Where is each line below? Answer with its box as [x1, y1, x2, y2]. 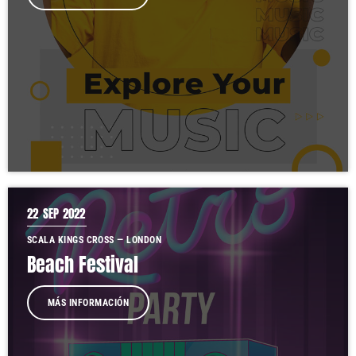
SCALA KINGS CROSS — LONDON [27, 234, 161, 246]
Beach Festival [27, 250, 138, 279]
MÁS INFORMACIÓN [48, 297, 130, 308]
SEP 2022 [42, 204, 86, 222]
